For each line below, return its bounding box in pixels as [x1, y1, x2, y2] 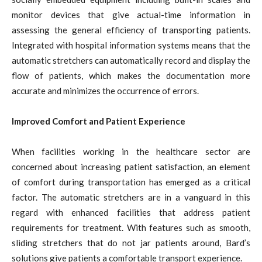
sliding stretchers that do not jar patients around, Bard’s [12, 237, 250, 248]
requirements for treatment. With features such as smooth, [12, 222, 250, 233]
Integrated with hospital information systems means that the [12, 39, 250, 50]
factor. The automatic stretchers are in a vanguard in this [12, 191, 250, 202]
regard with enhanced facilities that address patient [12, 206, 250, 218]
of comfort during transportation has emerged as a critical [12, 176, 250, 187]
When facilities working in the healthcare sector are [12, 146, 250, 157]
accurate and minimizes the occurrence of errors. [12, 85, 199, 96]
